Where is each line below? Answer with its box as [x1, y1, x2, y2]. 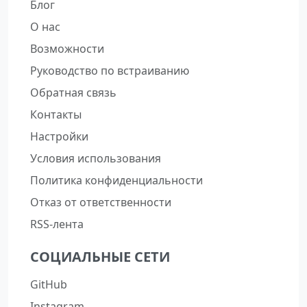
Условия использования [30, 150, 161, 166]
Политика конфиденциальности [30, 172, 203, 188]
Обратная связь [30, 84, 116, 100]
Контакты [30, 106, 82, 122]
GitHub [30, 276, 67, 292]
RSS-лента [30, 216, 84, 232]
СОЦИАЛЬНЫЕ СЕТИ [30, 247, 170, 266]
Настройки [30, 128, 88, 144]
